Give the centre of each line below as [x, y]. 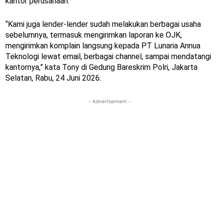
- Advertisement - [109, 101]
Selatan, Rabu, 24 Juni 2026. [53, 78]
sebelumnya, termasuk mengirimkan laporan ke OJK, [94, 35]
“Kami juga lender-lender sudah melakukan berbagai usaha [103, 24]
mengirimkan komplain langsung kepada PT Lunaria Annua [103, 46]
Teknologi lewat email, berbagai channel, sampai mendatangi [108, 57]
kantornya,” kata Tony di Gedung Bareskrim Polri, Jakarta [101, 67]
